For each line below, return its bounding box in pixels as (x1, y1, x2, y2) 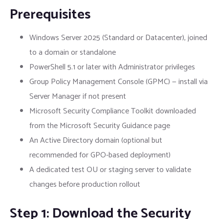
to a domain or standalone (29, 46, 116, 60)
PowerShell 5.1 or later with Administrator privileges (29, 61, 195, 74)
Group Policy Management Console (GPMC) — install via (29, 75, 208, 89)
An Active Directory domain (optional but (29, 134, 162, 148)
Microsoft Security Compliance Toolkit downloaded (29, 105, 196, 118)
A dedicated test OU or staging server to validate (29, 163, 191, 177)
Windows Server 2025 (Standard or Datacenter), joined (29, 31, 207, 45)
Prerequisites (10, 3, 90, 26)
